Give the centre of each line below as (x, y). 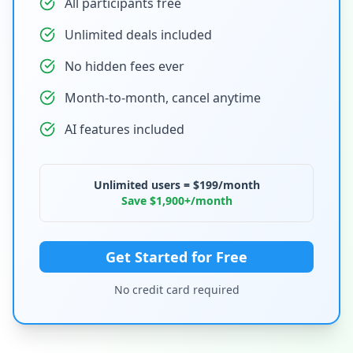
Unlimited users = (143, 185)
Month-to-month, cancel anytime (163, 98)
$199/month (226, 185)
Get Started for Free (176, 257)
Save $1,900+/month (176, 201)
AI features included (124, 129)
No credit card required (176, 290)
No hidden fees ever (124, 66)
